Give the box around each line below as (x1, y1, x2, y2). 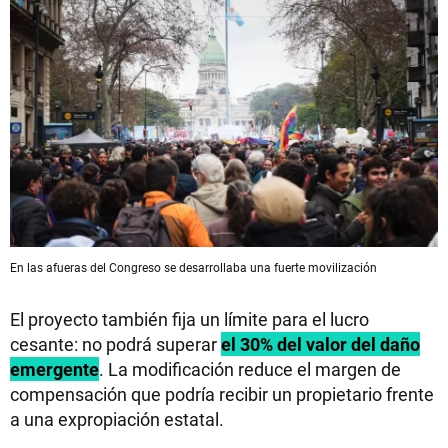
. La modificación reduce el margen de (99, 356, 401, 381)
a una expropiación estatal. (10, 406, 224, 431)
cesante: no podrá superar (10, 331, 217, 356)
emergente (10, 356, 99, 381)
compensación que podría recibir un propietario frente (10, 381, 434, 406)
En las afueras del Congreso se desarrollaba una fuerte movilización (10, 258, 377, 275)
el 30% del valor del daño (221, 331, 420, 356)
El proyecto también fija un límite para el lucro (10, 306, 369, 331)
